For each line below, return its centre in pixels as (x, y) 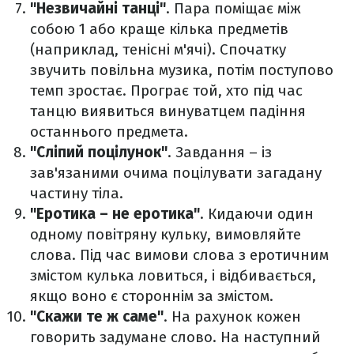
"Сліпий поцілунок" (99, 153)
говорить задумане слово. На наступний (175, 337)
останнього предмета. (109, 132)
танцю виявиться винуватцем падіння (168, 111)
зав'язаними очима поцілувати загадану (176, 173)
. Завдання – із (220, 153)
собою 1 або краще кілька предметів (159, 29)
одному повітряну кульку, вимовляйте (166, 235)
